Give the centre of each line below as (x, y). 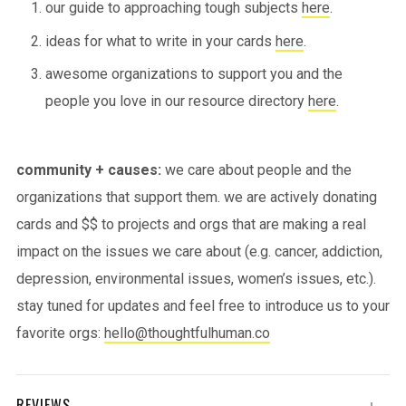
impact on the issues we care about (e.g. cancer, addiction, (199, 251)
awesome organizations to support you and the (194, 73)
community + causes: (91, 169)
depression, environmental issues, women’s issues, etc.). (196, 278)
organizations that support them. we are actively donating (197, 197)
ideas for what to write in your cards (160, 41)
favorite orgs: (60, 333)
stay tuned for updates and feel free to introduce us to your (203, 305)
